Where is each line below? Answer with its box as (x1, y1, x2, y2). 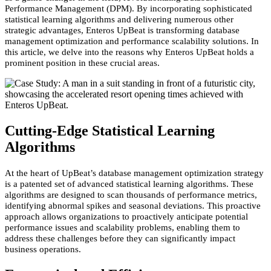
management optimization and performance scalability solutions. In (5, 36, 259, 46)
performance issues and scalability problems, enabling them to (5, 222, 240, 232)
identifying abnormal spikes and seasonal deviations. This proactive (5, 200, 261, 211)
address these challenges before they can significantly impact (5, 233, 235, 243)
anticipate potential (177, 211, 248, 221)
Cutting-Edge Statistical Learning (5, 122, 215, 139)
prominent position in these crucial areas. (5, 57, 160, 68)
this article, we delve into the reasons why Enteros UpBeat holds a (5, 47, 254, 57)
